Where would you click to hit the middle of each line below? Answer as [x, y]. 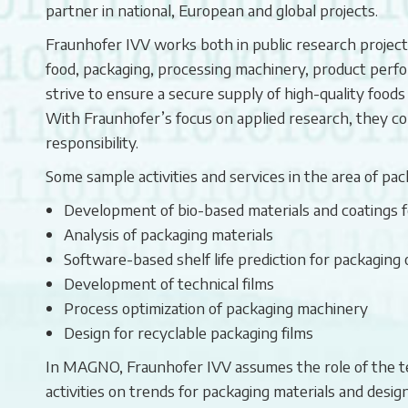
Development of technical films [169, 283]
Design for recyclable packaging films [189, 332]
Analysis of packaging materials [168, 234]
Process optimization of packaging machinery [216, 307]
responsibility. [92, 142]
